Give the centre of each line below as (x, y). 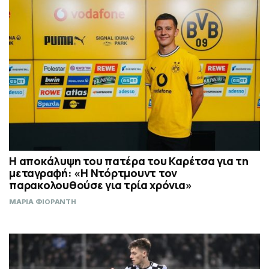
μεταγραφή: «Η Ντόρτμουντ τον (93, 173)
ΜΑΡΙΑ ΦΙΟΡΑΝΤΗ (43, 202)
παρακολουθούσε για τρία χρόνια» (101, 185)
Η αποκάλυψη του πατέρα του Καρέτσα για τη (129, 161)
